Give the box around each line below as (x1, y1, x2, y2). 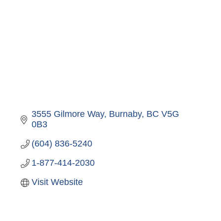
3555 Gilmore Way (32, 109, 105, 119)
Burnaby (109, 109, 142, 119)
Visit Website (32, 177, 83, 187)
